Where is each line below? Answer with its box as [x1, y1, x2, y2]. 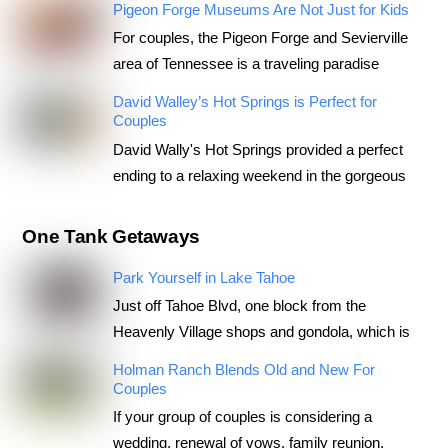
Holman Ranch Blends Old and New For [112, 361, 375, 379]
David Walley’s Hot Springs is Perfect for [112, 93, 377, 111]
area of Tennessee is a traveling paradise [112, 55, 379, 73]
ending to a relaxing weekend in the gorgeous [112, 166, 406, 184]
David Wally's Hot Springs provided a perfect [112, 140, 403, 158]
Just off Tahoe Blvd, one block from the [112, 297, 366, 315]
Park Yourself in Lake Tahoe [112, 268, 295, 286]
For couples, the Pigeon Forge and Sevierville [112, 29, 408, 47]
